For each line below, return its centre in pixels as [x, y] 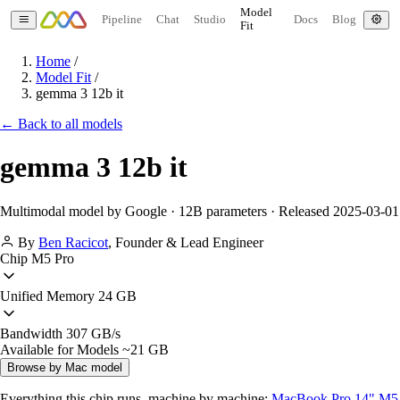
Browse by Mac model [65, 367]
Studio [209, 19]
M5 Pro [51, 258]
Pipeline [121, 19]
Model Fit [63, 77]
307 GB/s [92, 333]
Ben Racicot [73, 242]
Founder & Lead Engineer [189, 242]
